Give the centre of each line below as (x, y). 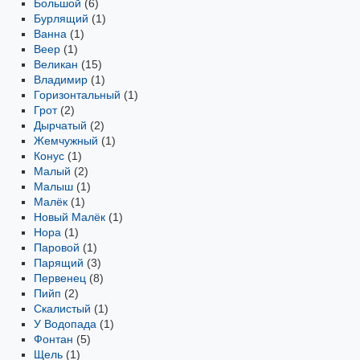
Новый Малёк (70, 217)
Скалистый (62, 309)
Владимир (61, 80)
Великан (56, 64)
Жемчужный (66, 141)
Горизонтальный (77, 95)
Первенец (60, 278)
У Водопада (65, 324)
